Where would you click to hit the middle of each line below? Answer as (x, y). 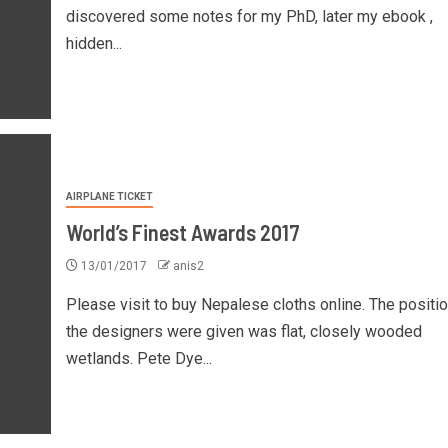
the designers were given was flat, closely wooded (243, 331)
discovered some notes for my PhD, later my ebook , (249, 16)
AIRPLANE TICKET (109, 196)
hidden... (93, 43)
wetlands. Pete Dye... (138, 358)
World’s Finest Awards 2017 (182, 231)
